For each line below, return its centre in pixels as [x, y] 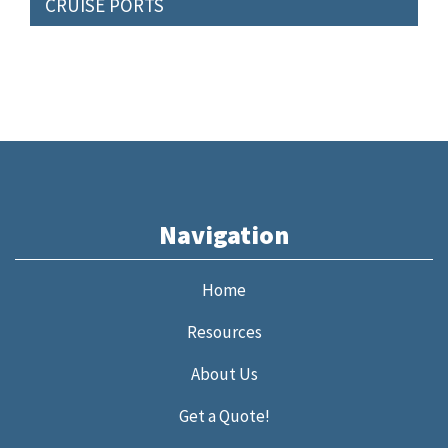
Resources [224, 332]
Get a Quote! [224, 416]
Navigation [224, 234]
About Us [224, 374]
